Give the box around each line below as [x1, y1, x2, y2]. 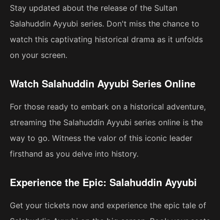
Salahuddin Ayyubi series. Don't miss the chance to [10, 19, 199, 29]
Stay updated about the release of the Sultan [10, 3, 177, 13]
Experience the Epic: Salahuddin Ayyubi [10, 175, 197, 190]
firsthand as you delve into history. [10, 149, 138, 159]
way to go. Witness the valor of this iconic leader [10, 133, 192, 143]
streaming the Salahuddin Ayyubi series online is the [10, 117, 203, 128]
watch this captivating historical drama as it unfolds [10, 34, 203, 45]
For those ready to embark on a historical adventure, [10, 102, 206, 112]
